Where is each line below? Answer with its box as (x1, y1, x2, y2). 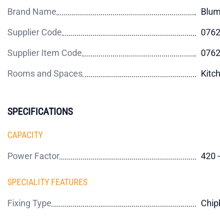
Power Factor (7, 151, 59, 161)
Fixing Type (7, 198, 52, 208)
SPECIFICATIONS (7, 106, 73, 117)
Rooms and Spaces (7, 68, 82, 79)
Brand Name (7, 6, 56, 17)
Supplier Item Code (7, 48, 82, 58)
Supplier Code (7, 27, 62, 37)
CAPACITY (7, 130, 43, 140)
